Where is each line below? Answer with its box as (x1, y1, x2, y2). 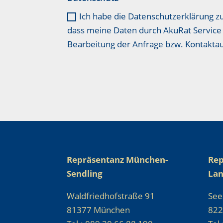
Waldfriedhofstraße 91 (67, 190, 155, 202)
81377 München (67, 204, 130, 216)
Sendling (67, 168, 103, 180)
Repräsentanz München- (67, 154, 168, 166)
